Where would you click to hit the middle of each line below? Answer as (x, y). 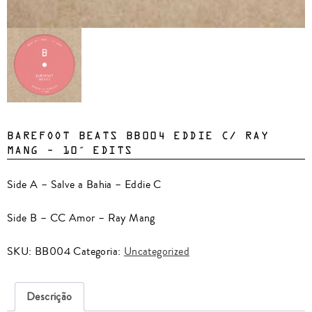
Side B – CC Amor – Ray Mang (81, 218)
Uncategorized (157, 251)
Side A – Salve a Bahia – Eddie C (84, 184)
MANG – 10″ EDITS (70, 151)
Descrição (49, 296)
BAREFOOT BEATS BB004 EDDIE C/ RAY (138, 136)
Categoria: (99, 251)
